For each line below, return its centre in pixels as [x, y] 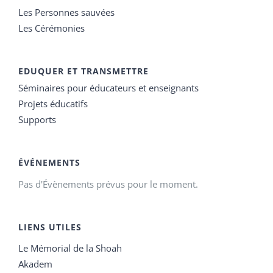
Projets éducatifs [53, 103]
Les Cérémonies [51, 28]
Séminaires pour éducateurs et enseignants [108, 87]
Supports [37, 119]
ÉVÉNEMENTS [49, 162]
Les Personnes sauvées [66, 12]
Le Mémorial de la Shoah [70, 248]
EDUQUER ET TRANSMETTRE [83, 71]
